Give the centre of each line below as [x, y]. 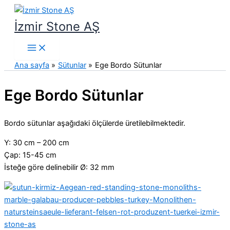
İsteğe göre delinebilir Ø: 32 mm [59, 168]
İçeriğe [15, 10]
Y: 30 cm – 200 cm [37, 143]
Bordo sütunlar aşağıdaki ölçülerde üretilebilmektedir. [95, 123]
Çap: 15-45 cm [30, 155]
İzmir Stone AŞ [57, 26]
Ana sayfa [32, 65]
